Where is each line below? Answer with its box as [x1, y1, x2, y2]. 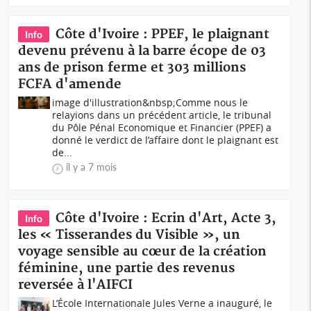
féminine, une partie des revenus [18, 260, 235, 276]
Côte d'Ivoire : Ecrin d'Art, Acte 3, [56, 210, 277, 226]
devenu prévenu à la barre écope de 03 [18, 43, 267, 59]
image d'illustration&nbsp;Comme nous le [52, 96, 249, 109]
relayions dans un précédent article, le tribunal [52, 108, 272, 121]
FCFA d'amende [18, 76, 122, 92]
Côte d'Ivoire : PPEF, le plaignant [56, 26, 270, 42]
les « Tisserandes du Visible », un [18, 227, 241, 243]
